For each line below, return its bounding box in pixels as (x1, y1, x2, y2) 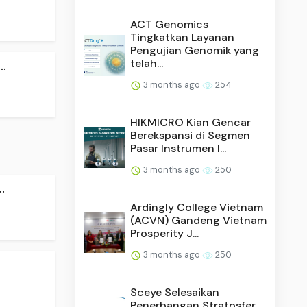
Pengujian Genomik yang (130, 42, 260, 58)
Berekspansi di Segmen (130, 127, 251, 143)
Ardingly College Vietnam (130, 199, 264, 214)
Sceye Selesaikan (130, 284, 220, 299)
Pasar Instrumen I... (130, 140, 227, 156)
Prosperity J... (130, 225, 199, 241)
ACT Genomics (130, 16, 209, 32)
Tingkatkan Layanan (130, 29, 235, 45)
